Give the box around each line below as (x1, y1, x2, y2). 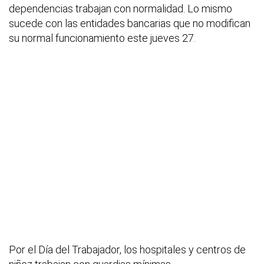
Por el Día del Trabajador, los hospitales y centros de (9, 243, 246, 256)
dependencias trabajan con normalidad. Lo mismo (9, 2, 232, 15)
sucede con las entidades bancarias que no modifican (9, 17, 250, 30)
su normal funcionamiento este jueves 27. (9, 32, 196, 45)
